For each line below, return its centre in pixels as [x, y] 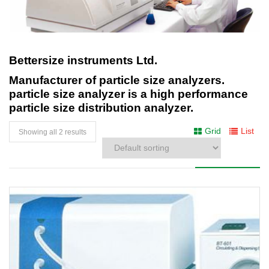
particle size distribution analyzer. [101, 107]
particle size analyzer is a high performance [128, 94]
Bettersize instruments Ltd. [85, 60]
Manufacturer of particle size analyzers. [117, 80]
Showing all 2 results [53, 132]
